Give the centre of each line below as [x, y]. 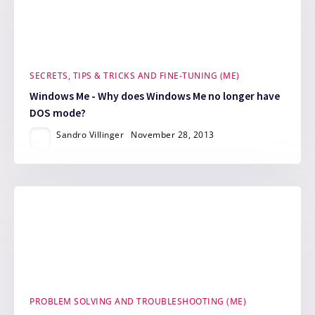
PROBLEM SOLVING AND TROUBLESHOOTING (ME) [138, 302]
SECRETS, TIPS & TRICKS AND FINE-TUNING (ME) [135, 76]
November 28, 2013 [173, 134]
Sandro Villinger [90, 134]
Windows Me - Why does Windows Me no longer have [155, 96]
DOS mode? [58, 112]
